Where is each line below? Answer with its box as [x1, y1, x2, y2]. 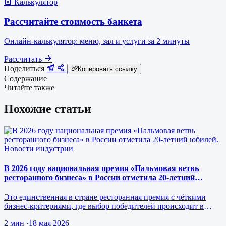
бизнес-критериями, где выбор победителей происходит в [4, 202, 204, 211]
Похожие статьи [4, 102, 91, 116]
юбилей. [4, 182, 33, 191]
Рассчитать [4, 54, 44, 63]
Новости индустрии [4, 144, 73, 153]
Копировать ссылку [78, 65, 137, 73]
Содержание [4, 74, 47, 83]
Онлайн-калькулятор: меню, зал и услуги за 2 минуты [4, 36, 190, 45]
